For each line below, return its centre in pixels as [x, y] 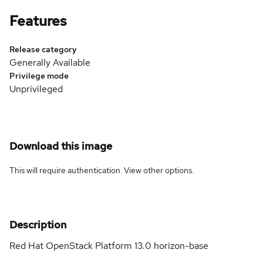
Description [38, 224]
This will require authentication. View [76, 170]
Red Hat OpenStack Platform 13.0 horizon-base [109, 245]
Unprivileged [36, 89]
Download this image [61, 146]
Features [38, 21]
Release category [43, 49]
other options [168, 170]
